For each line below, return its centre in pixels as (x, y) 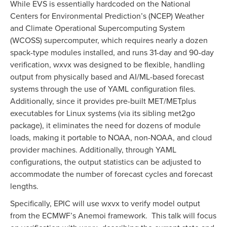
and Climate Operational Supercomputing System (98, 28)
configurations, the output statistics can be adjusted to (106, 162)
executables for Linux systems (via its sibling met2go (103, 113)
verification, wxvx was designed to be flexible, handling (107, 65)
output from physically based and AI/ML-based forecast (107, 77)
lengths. (24, 186)
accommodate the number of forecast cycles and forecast (111, 174)
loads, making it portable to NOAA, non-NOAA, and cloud (111, 138)
